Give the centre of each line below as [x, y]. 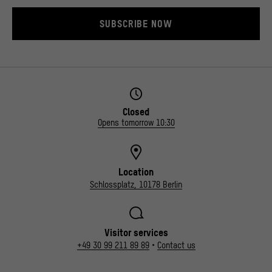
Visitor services [136, 233]
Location [136, 172]
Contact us [176, 246]
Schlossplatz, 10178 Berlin [136, 185]
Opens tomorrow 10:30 [136, 123]
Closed [136, 112]
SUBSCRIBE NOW [136, 24]
